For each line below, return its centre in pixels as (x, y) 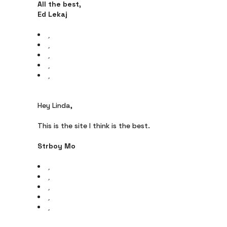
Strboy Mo (56, 146)
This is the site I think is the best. (94, 126)
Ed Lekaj (52, 14)
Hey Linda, (55, 105)
